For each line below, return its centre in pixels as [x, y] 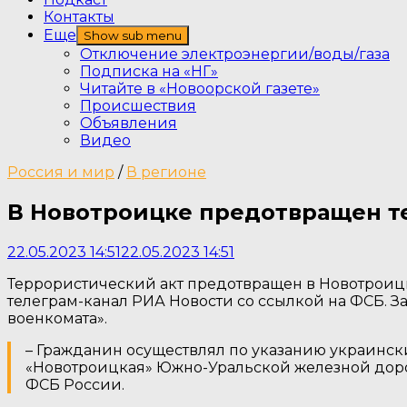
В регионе [166, 172]
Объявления [129, 123]
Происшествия [138, 106]
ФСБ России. [75, 384]
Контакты [79, 17]
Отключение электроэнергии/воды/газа [235, 54]
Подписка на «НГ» [149, 71]
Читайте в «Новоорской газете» [200, 89]
